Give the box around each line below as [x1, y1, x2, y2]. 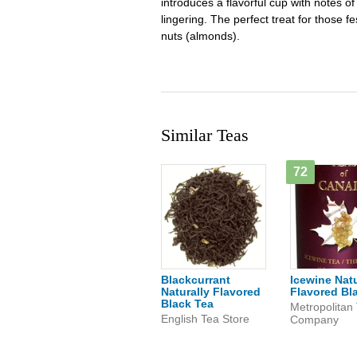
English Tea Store [161, 312, 249, 325]
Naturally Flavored [161, 285, 261, 298]
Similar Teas [161, 125, 249, 145]
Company [290, 313, 339, 326]
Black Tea [161, 297, 214, 310]
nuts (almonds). [161, 29, 240, 42]
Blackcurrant [161, 273, 230, 286]
